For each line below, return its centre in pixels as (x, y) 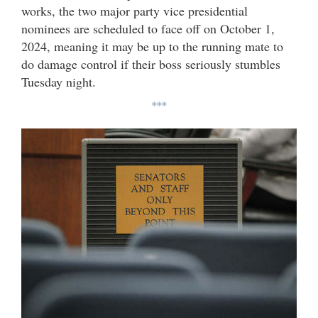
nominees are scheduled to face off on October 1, (148, 28)
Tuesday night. (59, 81)
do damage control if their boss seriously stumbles (151, 64)
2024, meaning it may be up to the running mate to (152, 46)
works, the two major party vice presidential (135, 10)
